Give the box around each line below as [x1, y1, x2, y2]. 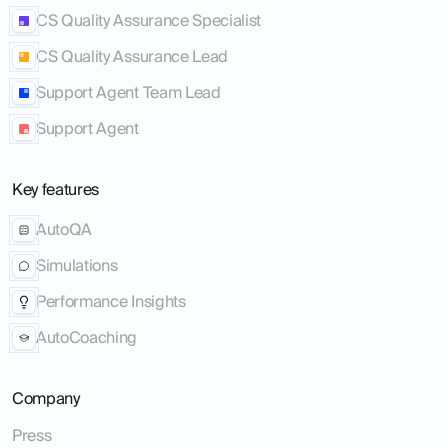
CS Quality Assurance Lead [36, 47, 228, 66]
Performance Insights [36, 292, 186, 311]
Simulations [36, 256, 118, 275]
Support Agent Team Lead [36, 83, 221, 102]
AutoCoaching [36, 328, 138, 347]
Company [12, 388, 80, 407]
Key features [12, 179, 100, 198]
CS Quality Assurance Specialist [36, 11, 262, 30]
